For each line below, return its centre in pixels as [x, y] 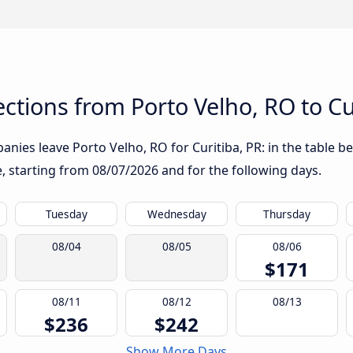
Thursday [287, 214]
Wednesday [176, 214]
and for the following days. [240, 171]
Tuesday [66, 214]
